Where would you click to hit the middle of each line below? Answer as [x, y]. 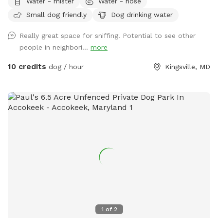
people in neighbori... [55, 47]
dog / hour [65, 67]
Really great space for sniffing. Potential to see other [108, 36]
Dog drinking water [142, 14]
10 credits [27, 67]
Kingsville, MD [188, 67]
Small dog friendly [56, 14]
